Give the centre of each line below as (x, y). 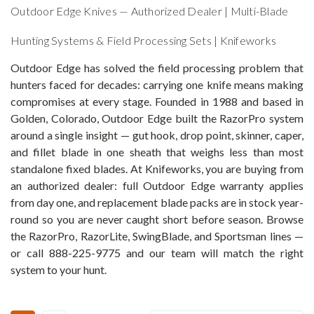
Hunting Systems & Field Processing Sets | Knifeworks (143, 40)
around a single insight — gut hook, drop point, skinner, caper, (157, 135)
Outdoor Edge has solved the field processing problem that (157, 67)
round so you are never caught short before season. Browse (157, 219)
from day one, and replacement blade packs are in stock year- (157, 202)
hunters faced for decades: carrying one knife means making (157, 84)
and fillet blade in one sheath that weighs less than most (157, 151)
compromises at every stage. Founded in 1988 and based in (157, 101)
